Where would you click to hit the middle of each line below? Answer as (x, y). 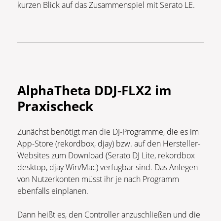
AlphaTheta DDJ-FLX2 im (94, 91)
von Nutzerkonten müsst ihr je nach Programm (98, 179)
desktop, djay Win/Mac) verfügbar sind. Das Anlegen (108, 167)
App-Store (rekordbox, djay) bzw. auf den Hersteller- (109, 144)
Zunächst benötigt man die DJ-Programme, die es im (108, 132)
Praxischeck (55, 106)
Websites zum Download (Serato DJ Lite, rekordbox (106, 156)
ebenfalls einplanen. (55, 191)
